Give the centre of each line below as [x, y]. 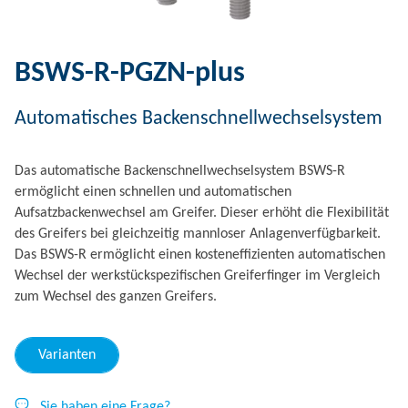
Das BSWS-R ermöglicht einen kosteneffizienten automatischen [200, 255]
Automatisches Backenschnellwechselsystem [199, 119]
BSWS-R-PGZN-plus [130, 74]
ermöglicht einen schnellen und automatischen [153, 192]
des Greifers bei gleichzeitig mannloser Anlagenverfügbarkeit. [198, 234]
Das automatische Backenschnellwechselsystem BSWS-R [180, 171]
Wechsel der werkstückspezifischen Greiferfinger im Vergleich [197, 276]
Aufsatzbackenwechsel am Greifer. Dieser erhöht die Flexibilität [202, 213]
